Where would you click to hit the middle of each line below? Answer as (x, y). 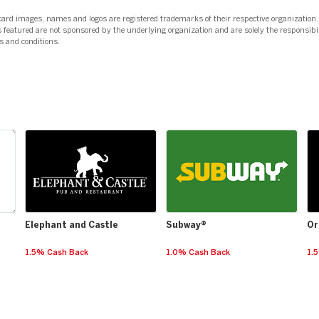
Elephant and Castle (72, 225)
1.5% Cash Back (57, 253)
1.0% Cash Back (198, 253)
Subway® (186, 225)
